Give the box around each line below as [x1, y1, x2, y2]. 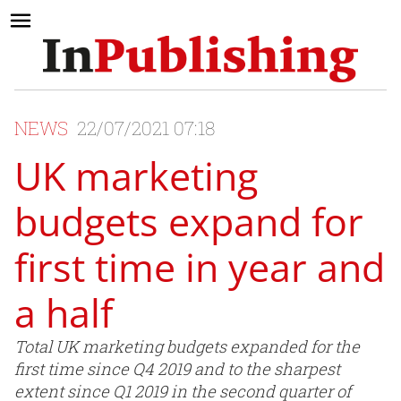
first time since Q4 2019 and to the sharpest [14, 358, 340, 380]
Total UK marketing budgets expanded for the [14, 336, 360, 358]
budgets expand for [14, 195, 363, 249]
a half [14, 286, 113, 340]
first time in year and [14, 241, 385, 294]
